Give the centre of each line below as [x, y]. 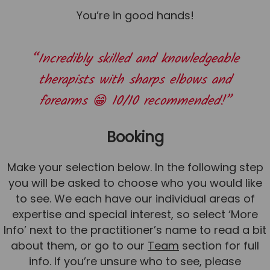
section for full [219, 246]
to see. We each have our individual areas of [135, 199]
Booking [135, 137]
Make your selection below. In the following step [135, 168]
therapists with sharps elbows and [135, 81]
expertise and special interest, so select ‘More [135, 215]
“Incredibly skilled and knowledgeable [135, 60]
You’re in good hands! [135, 15]
